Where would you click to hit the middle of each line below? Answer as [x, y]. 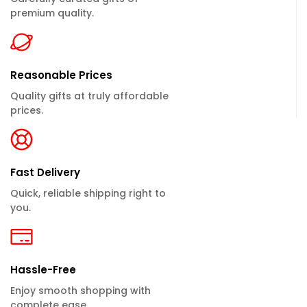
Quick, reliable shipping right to [88, 194]
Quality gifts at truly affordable [89, 96]
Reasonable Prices [61, 75]
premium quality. [52, 13]
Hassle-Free [43, 270]
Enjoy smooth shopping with [81, 291]
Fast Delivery [45, 173]
